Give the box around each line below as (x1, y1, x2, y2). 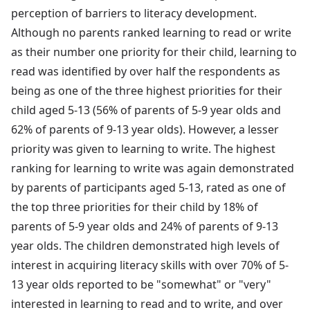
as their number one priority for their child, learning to (11, 44, 297, 60)
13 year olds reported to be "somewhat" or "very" (11, 276, 271, 292)
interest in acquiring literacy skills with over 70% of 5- (11, 257, 289, 273)
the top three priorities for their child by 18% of (11, 199, 258, 215)
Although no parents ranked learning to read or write (11, 24, 291, 40)
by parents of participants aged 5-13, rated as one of (11, 179, 286, 195)
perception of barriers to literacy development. (11, 5, 257, 21)
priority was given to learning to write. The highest (11, 140, 275, 156)
